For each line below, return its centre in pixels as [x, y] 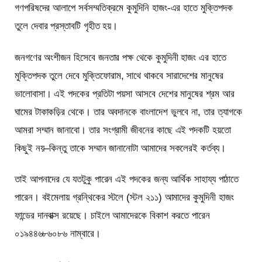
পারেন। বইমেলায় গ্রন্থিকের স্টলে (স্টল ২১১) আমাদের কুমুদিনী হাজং [124, 197]
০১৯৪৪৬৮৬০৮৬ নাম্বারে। [58, 233]
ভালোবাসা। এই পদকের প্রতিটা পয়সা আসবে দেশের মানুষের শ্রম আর [125, 94]
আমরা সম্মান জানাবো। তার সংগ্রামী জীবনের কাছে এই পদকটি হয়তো [123, 130]
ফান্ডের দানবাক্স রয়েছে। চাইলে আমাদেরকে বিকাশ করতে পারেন [112, 215]
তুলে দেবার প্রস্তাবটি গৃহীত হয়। [66, 26]
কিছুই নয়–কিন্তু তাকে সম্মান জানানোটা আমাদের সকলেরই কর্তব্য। [120, 148]
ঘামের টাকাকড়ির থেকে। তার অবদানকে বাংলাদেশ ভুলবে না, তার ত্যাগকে [128, 112]
